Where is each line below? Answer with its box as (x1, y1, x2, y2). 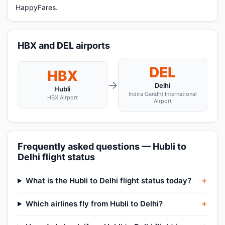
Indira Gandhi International (128, 90, 197, 97)
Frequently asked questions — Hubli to (18, 141, 186, 152)
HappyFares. (16, 3, 58, 12)
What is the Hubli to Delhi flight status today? (25, 176, 191, 185)
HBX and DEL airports (18, 40, 110, 51)
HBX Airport (47, 94, 78, 101)
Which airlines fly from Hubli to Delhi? (25, 199, 163, 208)
